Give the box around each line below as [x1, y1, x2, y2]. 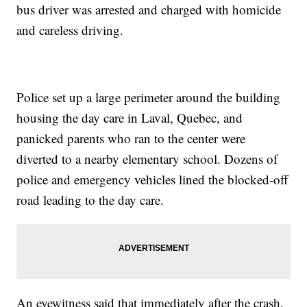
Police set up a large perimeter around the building [16, 88, 281, 106]
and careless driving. [16, 21, 124, 39]
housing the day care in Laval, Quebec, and [16, 109, 243, 127]
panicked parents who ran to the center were [16, 130, 246, 147]
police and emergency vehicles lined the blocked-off [16, 171, 288, 188]
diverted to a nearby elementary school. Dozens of [16, 150, 278, 168]
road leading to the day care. [16, 191, 164, 209]
